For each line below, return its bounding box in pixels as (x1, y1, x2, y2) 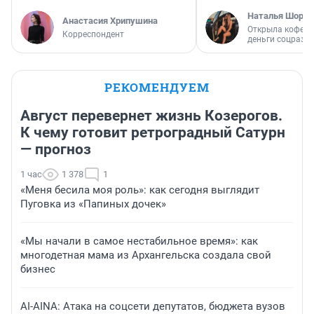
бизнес (20, 262, 55, 275)
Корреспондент (62, 29, 124, 39)
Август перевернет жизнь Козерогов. (20, 107, 282, 124)
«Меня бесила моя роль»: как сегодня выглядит (20, 183, 259, 196)
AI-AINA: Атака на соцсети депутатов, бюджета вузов (20, 299, 285, 313)
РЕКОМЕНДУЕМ (104, 78, 210, 95)
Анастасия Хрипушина (62, 15, 158, 26)
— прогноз (20, 140, 91, 158)
